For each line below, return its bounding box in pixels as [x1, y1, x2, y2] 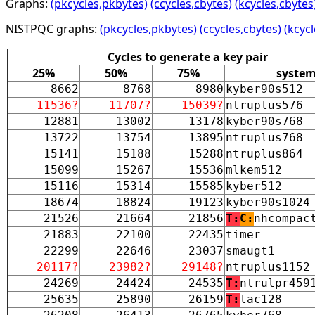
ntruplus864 [226, 146, 303, 160]
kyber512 [226, 179, 282, 193]
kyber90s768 [226, 114, 303, 128]
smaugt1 [226, 243, 275, 257]
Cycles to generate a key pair [107, 49, 268, 65]
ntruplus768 [226, 130, 303, 144]
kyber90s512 [226, 82, 303, 96]
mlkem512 [226, 162, 282, 176]
